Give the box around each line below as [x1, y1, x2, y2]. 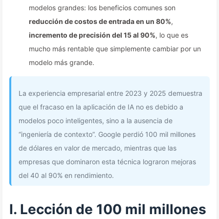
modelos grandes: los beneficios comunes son [29, 3, 175, 12]
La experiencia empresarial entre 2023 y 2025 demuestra [19, 89, 202, 97]
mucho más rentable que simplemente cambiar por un [29, 44, 201, 53]
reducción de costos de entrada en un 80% [29, 17, 171, 25]
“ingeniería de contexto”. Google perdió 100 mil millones [19, 130, 196, 138]
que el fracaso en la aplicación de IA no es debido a [19, 103, 183, 111]
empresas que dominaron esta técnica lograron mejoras [19, 157, 196, 166]
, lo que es [155, 31, 188, 39]
